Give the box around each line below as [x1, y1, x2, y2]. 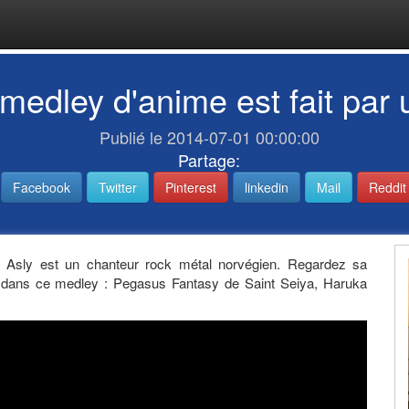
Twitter [98, 178, 137, 196]
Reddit [368, 178, 406, 196]
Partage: [178, 148, 240, 172]
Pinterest [164, 178, 216, 196]
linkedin [244, 178, 288, 196]
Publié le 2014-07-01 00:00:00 [99, 125, 320, 149]
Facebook [12, 178, 70, 196]
